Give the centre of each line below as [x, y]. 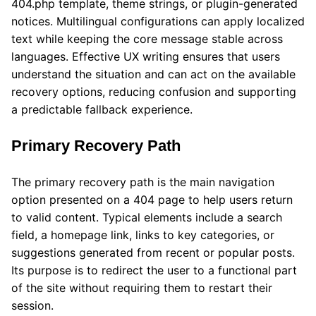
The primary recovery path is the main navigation [143, 182]
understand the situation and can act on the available [153, 74]
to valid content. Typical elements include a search [147, 217]
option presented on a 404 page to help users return [152, 199]
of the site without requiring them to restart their [142, 287]
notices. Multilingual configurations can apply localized [158, 21]
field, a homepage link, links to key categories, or [143, 235]
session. [32, 305]
